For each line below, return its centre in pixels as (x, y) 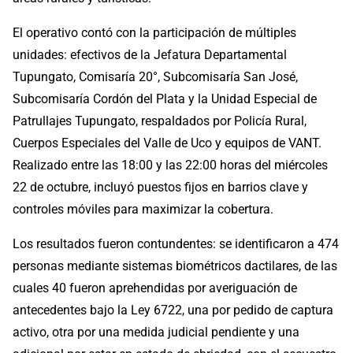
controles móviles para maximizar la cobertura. (143, 210)
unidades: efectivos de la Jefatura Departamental (150, 55)
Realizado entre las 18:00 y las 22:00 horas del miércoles (170, 165)
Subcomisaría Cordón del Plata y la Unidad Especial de (165, 99)
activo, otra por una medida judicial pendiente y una (156, 333)
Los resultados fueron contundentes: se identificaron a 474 (176, 244)
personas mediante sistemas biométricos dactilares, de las (175, 266)
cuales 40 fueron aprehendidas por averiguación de (155, 288)
